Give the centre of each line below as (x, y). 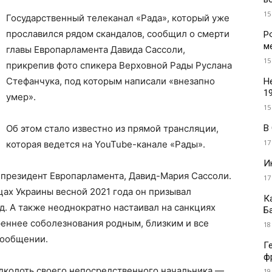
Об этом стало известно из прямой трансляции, (112, 129)
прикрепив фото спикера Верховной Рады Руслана (119, 66)
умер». (21, 97)
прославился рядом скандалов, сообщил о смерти (118, 34)
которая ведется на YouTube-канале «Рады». (107, 144)
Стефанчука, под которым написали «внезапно (110, 81)
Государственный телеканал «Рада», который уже (118, 18)
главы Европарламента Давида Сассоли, (96, 50)
